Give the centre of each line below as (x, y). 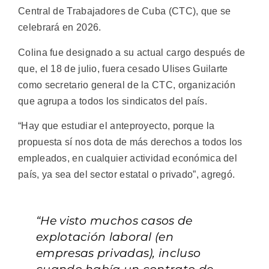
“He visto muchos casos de (114, 221)
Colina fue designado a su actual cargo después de (132, 52)
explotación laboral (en (105, 237)
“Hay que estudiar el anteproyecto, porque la (116, 126)
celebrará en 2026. (60, 28)
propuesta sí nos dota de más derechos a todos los (130, 142)
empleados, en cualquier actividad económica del (128, 159)
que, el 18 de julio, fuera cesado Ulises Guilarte (123, 68)
